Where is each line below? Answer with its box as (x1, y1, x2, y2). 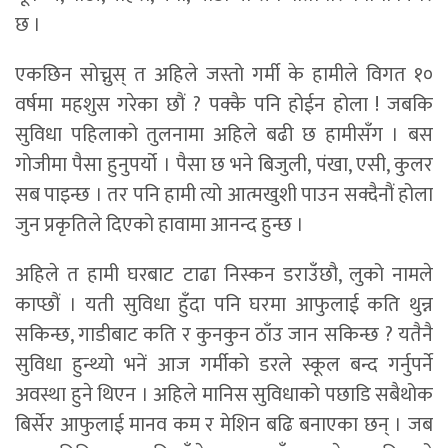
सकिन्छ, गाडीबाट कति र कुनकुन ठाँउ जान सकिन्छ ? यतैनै (15, 317, 433, 352)
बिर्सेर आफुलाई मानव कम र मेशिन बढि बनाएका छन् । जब (15, 407, 433, 442)
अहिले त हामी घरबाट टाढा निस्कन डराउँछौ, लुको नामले (15, 257, 433, 292)
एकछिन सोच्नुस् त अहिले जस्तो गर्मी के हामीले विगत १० (15, 57, 433, 92)
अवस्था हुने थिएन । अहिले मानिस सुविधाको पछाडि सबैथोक (15, 377, 433, 412)
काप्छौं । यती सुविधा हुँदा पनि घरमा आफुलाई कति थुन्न (15, 287, 433, 322)
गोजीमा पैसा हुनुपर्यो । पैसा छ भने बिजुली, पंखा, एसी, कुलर (15, 147, 433, 182)
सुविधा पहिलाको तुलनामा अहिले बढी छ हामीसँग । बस (15, 117, 433, 152)
